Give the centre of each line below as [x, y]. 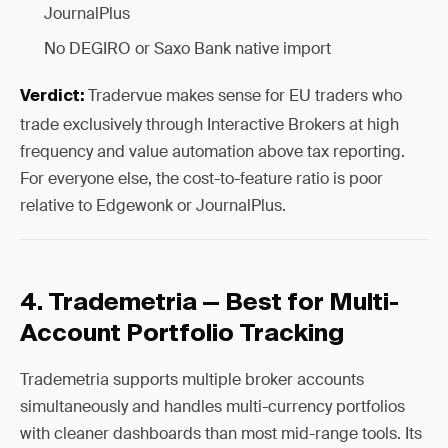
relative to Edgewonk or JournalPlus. [153, 205]
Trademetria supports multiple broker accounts [192, 379]
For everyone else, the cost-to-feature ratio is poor [201, 178]
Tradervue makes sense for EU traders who [243, 95]
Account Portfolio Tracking [182, 334]
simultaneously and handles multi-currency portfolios [212, 406]
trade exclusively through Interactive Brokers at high [209, 124]
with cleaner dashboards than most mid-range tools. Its [221, 433]
